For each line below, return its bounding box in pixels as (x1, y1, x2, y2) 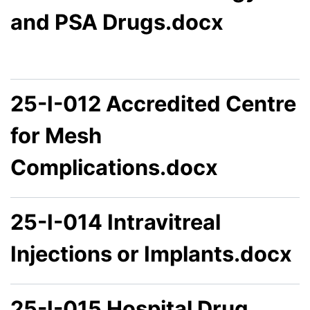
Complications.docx (10, 154, 218, 181)
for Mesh (10, 122, 102, 149)
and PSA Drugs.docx (10, 8, 224, 35)
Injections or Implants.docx (10, 241, 292, 267)
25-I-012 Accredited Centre (10, 91, 296, 117)
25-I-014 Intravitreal (10, 209, 221, 235)
